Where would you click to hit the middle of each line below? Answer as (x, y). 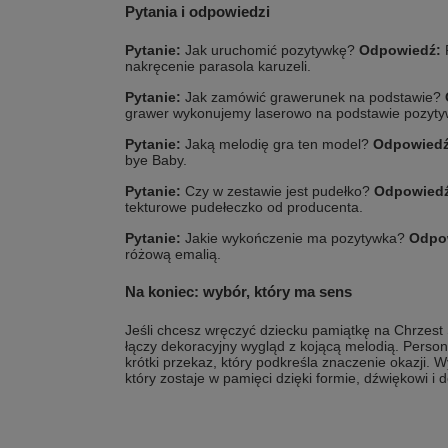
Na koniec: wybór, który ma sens (238, 291)
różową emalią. (173, 254)
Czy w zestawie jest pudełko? (277, 191)
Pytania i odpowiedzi (197, 11)
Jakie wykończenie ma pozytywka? (295, 238)
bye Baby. (156, 160)
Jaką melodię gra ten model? (277, 144)
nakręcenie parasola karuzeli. (218, 66)
